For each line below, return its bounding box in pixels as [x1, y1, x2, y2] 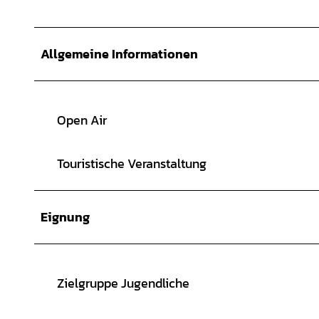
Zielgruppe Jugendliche [57, 273, 189, 293]
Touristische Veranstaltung [57, 153, 206, 173]
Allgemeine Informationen [41, 43, 198, 63]
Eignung [41, 206, 90, 226]
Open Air [57, 110, 107, 130]
